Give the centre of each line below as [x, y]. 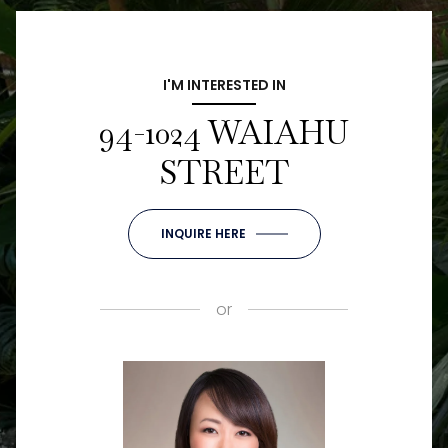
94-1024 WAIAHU [224, 132]
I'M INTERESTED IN [224, 84]
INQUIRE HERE [203, 233]
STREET [224, 172]
